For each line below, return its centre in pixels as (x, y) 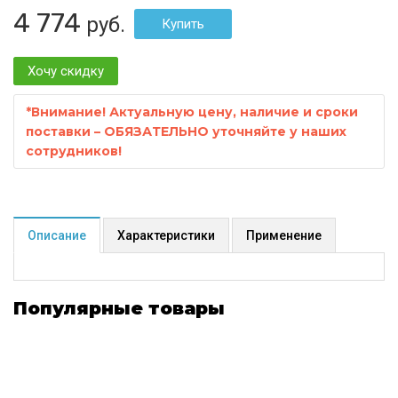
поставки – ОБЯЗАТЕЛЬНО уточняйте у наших (186, 131)
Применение (284, 235)
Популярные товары (119, 308)
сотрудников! (74, 151)
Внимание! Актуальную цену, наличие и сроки (195, 111)
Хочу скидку (66, 71)
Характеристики (166, 235)
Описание (57, 235)
